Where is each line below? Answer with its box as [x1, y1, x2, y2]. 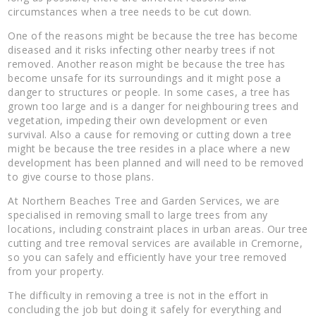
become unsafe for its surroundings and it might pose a [8, 71, 281, 85]
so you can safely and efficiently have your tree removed [8, 250, 287, 264]
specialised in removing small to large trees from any [8, 207, 268, 221]
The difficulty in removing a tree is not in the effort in [8, 288, 269, 302]
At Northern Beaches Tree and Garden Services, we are [8, 193, 280, 207]
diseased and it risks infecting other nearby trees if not [8, 42, 276, 56]
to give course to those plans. [8, 169, 154, 183]
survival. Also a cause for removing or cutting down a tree [8, 127, 292, 141]
